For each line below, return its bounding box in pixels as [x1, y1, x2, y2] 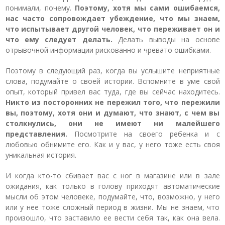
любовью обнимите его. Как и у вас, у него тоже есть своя [5, 140, 220, 149]
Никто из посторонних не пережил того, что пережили [5, 97, 220, 107]
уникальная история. [5, 150, 76, 160]
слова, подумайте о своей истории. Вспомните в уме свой [5, 76, 220, 86]
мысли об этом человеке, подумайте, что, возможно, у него [5, 192, 220, 201]
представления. [5, 129, 67, 139]
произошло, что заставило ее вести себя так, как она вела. [5, 213, 220, 222]
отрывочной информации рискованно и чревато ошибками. [5, 45, 211, 55]
